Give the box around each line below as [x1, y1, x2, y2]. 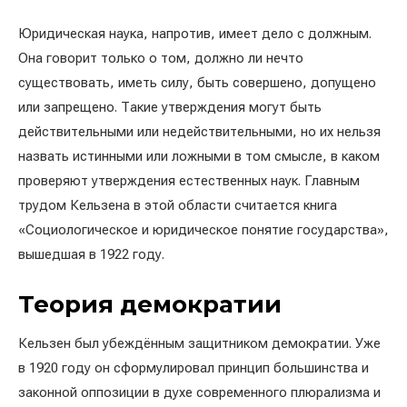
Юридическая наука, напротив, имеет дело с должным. [18, 25, 372, 42]
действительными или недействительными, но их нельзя [18, 123, 381, 140]
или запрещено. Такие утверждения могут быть [18, 98, 322, 115]
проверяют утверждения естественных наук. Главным [18, 172, 360, 189]
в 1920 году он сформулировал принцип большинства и [18, 359, 369, 376]
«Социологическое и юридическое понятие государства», [18, 221, 389, 238]
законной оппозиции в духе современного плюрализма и [18, 383, 381, 401]
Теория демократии [18, 289, 282, 319]
